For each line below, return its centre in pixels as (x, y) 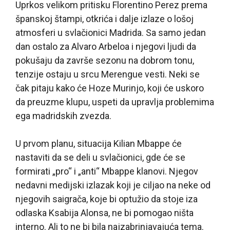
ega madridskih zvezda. (63, 116)
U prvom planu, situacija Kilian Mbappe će (99, 143)
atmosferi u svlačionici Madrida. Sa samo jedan (111, 32)
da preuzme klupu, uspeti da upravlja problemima (115, 102)
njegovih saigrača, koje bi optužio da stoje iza (107, 199)
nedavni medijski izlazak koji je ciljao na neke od (113, 185)
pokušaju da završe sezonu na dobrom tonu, (105, 60)
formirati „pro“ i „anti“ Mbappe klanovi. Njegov (107, 171)
